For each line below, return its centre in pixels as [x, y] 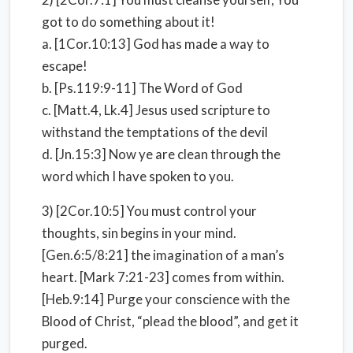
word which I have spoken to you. [138, 176]
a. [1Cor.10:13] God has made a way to [156, 44]
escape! [65, 66]
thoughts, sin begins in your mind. [139, 233]
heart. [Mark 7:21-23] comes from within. [163, 277]
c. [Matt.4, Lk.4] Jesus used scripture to [156, 110]
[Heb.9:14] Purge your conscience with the [166, 299]
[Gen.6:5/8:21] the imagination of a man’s [163, 255]
